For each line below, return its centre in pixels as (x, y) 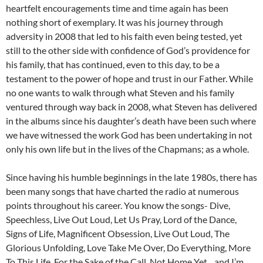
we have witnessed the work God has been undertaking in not (129, 135)
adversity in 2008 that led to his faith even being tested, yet (124, 36)
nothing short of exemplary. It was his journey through (114, 22)
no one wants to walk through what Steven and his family (120, 93)
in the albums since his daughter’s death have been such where (131, 121)
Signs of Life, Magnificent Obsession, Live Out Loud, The (118, 234)
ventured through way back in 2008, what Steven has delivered (131, 107)
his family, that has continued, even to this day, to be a (113, 65)
